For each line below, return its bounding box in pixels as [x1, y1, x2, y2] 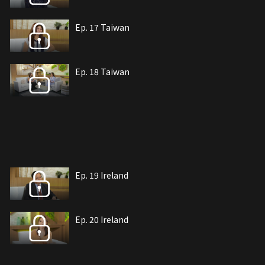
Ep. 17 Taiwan [75, 21, 130, 34]
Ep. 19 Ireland [75, 169, 128, 182]
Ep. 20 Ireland [75, 214, 128, 226]
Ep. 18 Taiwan [75, 66, 130, 78]
